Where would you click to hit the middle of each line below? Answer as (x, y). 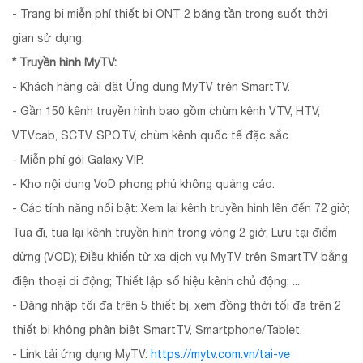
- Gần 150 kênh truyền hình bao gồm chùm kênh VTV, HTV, (166, 111)
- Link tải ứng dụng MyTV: (81, 354)
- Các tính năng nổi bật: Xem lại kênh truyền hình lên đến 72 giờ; (181, 208)
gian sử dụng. (48, 38)
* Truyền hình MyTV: (66, 62)
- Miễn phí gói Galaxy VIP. (78, 159)
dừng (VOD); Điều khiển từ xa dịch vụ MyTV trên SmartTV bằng (180, 256)
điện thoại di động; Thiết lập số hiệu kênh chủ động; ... (156, 281)
